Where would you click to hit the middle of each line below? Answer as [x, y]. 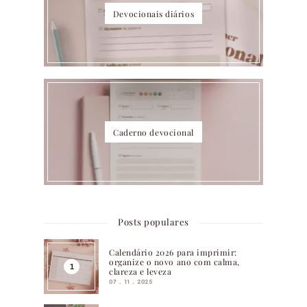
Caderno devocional [153, 132]
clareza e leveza [140, 271]
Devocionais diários [153, 13]
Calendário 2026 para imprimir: [173, 252]
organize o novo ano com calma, [174, 261]
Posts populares [153, 221]
